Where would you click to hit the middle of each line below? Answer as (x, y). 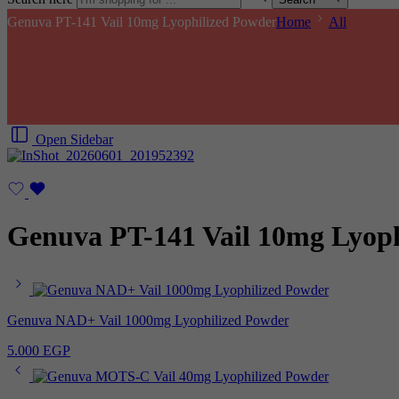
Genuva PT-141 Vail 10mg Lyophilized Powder (142, 22)
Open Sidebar (74, 139)
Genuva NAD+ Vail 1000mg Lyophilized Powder (148, 320)
